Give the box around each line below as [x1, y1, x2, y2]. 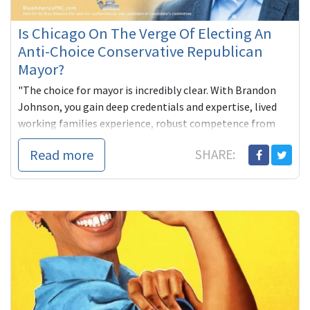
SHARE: [195, 146, 238, 163]
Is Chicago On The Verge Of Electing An [18, 24, 272, 44]
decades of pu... [18, 133, 88, 147]
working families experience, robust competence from [18, 116, 275, 131]
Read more [30, 146, 93, 164]
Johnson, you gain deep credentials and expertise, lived [18, 100, 277, 114]
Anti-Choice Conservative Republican [18, 42, 263, 62]
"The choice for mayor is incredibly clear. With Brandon [18, 83, 276, 98]
